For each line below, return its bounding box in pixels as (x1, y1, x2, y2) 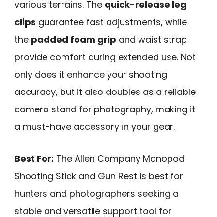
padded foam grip (31, 33, 116, 46)
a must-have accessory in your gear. (15, 120, 175, 133)
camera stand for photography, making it (15, 103, 195, 115)
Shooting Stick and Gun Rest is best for (15, 170, 183, 183)
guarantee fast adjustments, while (36, 15, 187, 28)
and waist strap (116, 33, 187, 46)
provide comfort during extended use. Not (15, 50, 196, 63)
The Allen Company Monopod (54, 153, 185, 165)
